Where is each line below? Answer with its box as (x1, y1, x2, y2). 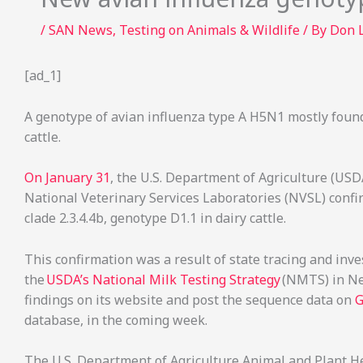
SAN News (49, 21, 113, 39)
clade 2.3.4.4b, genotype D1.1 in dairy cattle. (24, 209, 286, 228)
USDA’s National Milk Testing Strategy (46, 270, 280, 288)
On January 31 (24, 169, 110, 187)
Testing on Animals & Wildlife (119, 21, 300, 39)
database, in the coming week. (24, 310, 207, 329)
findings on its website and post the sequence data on (24, 290, 355, 309)
